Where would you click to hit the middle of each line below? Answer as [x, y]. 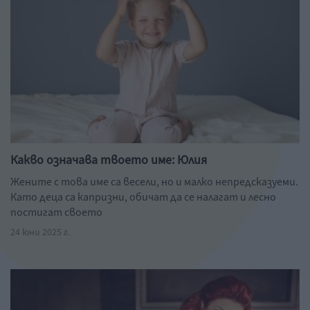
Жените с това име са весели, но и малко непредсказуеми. [154, 182]
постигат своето [56, 212]
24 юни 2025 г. [40, 232]
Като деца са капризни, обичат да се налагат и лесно [143, 197]
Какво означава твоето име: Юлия [109, 160]
